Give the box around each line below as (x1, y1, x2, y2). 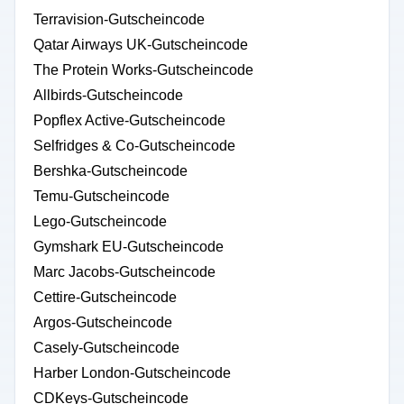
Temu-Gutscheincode (33, 188, 170, 204)
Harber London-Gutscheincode (33, 365, 231, 381)
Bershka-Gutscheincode (33, 163, 188, 179)
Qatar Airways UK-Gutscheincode (33, 37, 248, 52)
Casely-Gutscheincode (33, 340, 179, 355)
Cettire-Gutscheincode (33, 289, 177, 305)
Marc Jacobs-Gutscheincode (33, 264, 216, 280)
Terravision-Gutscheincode (33, 12, 205, 27)
